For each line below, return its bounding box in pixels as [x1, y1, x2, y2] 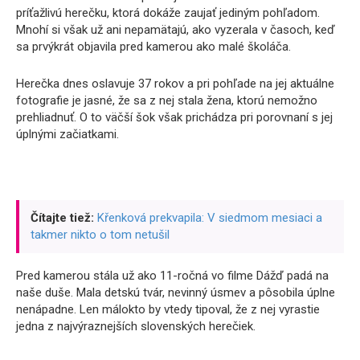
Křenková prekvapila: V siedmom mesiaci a [97, 211, 322, 225]
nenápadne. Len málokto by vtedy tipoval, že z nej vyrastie [16, 302, 320, 317]
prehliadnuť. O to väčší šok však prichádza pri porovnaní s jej [16, 110, 333, 125]
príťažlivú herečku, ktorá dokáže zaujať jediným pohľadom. [16, 6, 320, 20]
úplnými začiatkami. [16, 127, 119, 141]
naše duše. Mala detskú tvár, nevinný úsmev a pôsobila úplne [16, 285, 335, 300]
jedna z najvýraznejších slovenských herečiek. [16, 319, 256, 333]
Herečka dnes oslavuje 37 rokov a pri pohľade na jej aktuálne [16, 76, 334, 91]
